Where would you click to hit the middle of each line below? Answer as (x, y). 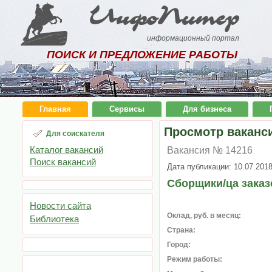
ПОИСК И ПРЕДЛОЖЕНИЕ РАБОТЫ (142, 55)
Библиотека (54, 219)
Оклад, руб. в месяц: (204, 216)
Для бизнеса (207, 109)
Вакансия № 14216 (210, 150)
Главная (55, 109)
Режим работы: (195, 259)
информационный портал (193, 38)
